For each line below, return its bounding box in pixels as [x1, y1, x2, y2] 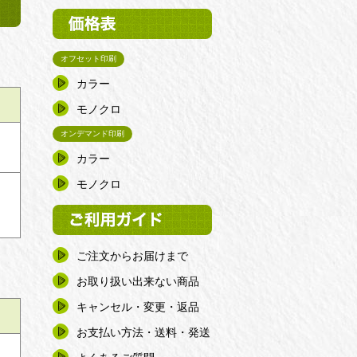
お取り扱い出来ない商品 [76, 275, 199, 288]
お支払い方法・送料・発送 [76, 326, 210, 339]
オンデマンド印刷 [61, 129, 124, 138]
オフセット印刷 [61, 54, 116, 63]
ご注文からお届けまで [76, 249, 188, 262]
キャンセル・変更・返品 [76, 300, 199, 313]
